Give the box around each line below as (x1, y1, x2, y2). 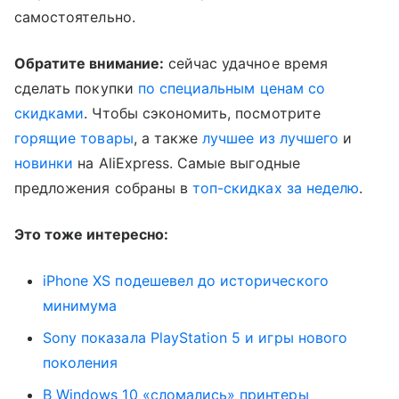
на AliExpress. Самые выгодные (73, 154, 300, 173)
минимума (43, 297, 118, 315)
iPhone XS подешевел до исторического (43, 272, 329, 290)
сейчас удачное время (163, 54, 328, 73)
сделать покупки (14, 79, 138, 98)
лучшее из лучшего (202, 129, 338, 148)
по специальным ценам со (137, 79, 325, 98)
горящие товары (14, 129, 134, 148)
